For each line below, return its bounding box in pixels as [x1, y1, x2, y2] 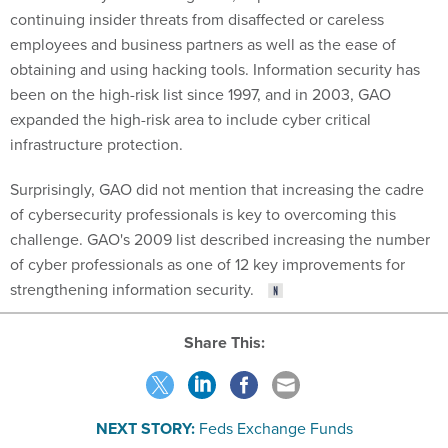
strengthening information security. [10, 277, 258, 300]
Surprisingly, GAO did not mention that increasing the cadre [10, 177, 424, 200]
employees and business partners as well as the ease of [10, 32, 396, 55]
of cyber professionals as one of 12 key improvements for [10, 252, 405, 275]
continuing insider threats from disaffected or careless [10, 7, 384, 30]
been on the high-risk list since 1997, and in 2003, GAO [10, 82, 391, 105]
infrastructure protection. [10, 132, 183, 155]
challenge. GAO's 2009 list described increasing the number [10, 227, 430, 250]
